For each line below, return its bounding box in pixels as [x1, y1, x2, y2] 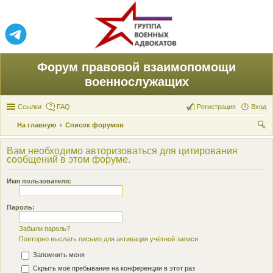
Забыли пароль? [19, 225, 70, 232]
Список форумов [65, 121, 124, 129]
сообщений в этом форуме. [7, 154, 130, 165]
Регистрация [197, 103, 236, 110]
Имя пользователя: [7, 177, 71, 185]
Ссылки [18, 103, 41, 110]
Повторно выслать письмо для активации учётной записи [19, 235, 198, 243]
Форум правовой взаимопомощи [37, 60, 236, 74]
